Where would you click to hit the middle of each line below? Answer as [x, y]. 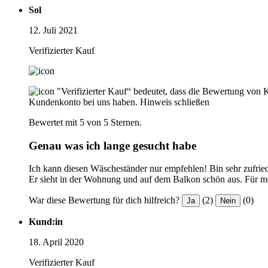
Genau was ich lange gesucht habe [112, 145]
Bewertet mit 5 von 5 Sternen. [85, 122]
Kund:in [46, 222]
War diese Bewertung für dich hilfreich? [104, 200]
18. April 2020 [56, 242]
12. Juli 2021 [53, 30]
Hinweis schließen [175, 102]
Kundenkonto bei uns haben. [83, 102]
